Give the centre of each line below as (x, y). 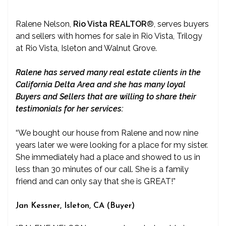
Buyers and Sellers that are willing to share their (106, 97)
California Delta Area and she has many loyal (101, 84)
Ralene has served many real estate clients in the (108, 72)
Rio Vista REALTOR (110, 24)
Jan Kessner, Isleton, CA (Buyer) (75, 206)
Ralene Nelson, (44, 24)
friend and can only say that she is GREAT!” (96, 181)
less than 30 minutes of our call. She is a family (102, 169)
